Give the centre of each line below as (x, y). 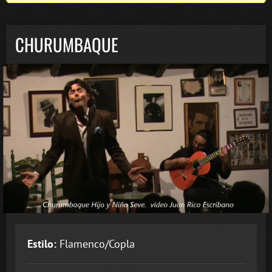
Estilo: (42, 244)
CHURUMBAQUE (67, 45)
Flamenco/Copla (96, 244)
